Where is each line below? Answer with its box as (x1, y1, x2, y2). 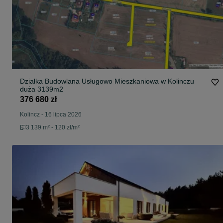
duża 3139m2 (20, 85, 63, 94)
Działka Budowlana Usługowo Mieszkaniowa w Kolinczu (20, 77, 194, 86)
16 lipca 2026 (45, 111, 82, 118)
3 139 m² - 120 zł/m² (26, 124, 80, 131)
